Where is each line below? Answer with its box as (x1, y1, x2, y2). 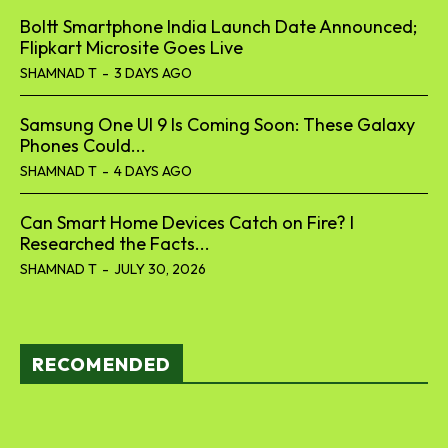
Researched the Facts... (20, 231, 210, 255)
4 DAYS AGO (114, 161, 192, 180)
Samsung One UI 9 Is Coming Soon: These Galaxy (20, 112, 415, 136)
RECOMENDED (32, 352, 171, 376)
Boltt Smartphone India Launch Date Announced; (20, 14, 417, 38)
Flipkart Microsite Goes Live (20, 35, 243, 59)
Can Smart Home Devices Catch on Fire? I (20, 210, 354, 234)
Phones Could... (20, 133, 146, 157)
